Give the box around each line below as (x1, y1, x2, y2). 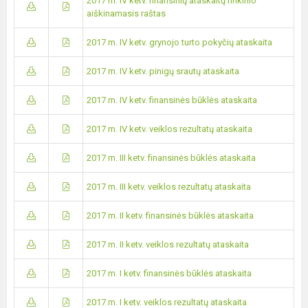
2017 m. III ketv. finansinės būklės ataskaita (87, 153, 256, 163)
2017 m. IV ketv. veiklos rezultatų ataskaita (87, 124, 252, 134)
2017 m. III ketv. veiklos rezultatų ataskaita (87, 181, 251, 192)
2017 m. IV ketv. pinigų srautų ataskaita (87, 66, 239, 76)
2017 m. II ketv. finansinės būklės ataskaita (87, 210, 254, 221)
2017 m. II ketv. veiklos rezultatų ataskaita (87, 239, 249, 250)
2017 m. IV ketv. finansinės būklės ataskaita (87, 95, 257, 105)
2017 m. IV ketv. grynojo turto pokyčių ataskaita (87, 37, 272, 47)
